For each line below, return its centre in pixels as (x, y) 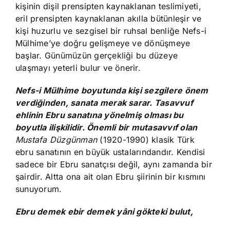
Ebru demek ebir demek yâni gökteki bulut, (104, 212)
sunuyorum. (39, 189)
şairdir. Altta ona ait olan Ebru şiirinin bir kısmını (111, 177)
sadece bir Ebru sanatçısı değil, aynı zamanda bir (114, 165)
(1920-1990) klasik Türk (146, 140)
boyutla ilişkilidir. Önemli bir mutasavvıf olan (107, 128)
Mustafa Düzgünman (56, 140)
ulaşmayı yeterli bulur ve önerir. (78, 68)
